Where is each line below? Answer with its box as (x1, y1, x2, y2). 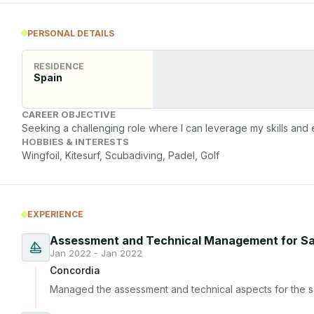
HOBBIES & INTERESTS (22, 135, 129, 147)
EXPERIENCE (27, 209, 83, 220)
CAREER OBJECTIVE (22, 108, 116, 120)
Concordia (50, 264, 100, 277)
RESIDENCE (34, 60, 84, 71)
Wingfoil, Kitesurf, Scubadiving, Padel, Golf (22, 149, 219, 161)
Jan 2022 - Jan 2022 (50, 247, 142, 259)
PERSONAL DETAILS (27, 27, 114, 39)
